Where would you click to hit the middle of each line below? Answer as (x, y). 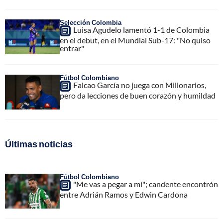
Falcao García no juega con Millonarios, (140, 85)
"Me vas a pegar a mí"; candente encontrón (146, 184)
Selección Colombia (91, 23)
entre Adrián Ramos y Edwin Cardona (124, 195)
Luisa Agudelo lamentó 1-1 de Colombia (141, 30)
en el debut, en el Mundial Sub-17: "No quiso (135, 40)
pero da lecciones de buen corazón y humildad (138, 96)
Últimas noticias (39, 144)
